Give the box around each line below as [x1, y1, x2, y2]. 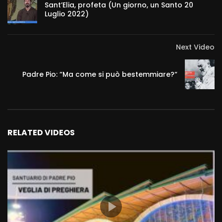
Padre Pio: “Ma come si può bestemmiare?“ [22, 69, 177, 80]
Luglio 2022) [45, 9, 89, 19]
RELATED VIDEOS [7, 127, 75, 139]
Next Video [176, 42, 215, 53]
